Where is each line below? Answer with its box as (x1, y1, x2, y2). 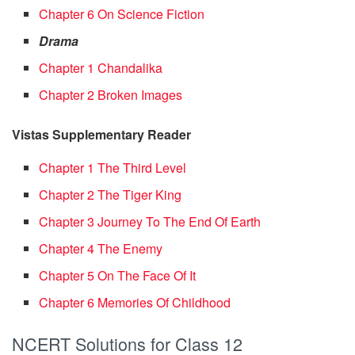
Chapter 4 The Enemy (39, 239, 163, 258)
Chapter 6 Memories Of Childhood (39, 292, 231, 311)
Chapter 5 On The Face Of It (39, 265, 197, 284)
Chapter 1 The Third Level (39, 158, 187, 177)
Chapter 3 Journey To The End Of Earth (39, 212, 261, 231)
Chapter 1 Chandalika (39, 58, 163, 77)
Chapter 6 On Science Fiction (39, 4, 205, 23)
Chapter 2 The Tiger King (39, 185, 182, 204)
